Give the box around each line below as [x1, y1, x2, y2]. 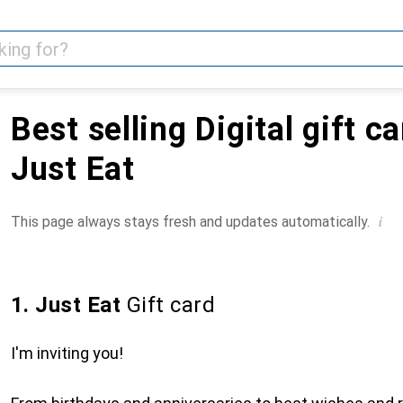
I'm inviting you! [11, 344, 123, 363]
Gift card [121, 292, 216, 318]
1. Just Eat [11, 292, 121, 318]
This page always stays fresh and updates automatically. [11, 213, 370, 230]
